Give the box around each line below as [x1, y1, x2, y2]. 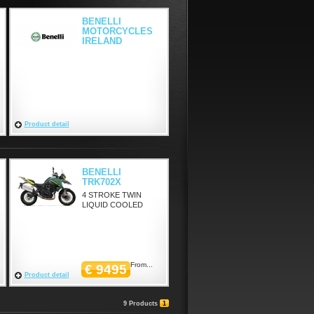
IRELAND [81, 36, 122, 46]
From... [130, 261, 153, 268]
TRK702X [81, 177, 121, 187]
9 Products [123, 300, 158, 307]
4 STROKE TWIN [81, 191, 142, 199]
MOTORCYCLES [81, 26, 153, 36]
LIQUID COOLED [81, 200, 143, 209]
